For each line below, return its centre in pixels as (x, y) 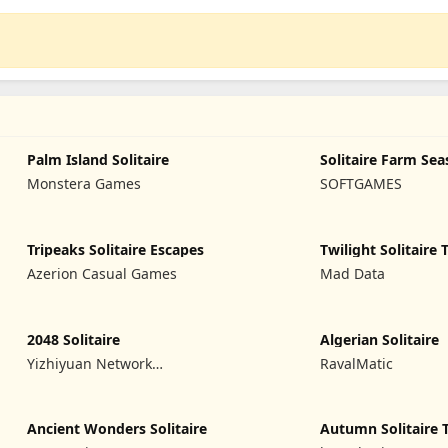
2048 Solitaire (74, 339)
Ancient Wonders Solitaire (117, 429)
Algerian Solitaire (380, 339)
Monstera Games (84, 183)
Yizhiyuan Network (90, 363)
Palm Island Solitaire (98, 159)
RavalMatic (357, 363)
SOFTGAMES (361, 183)
